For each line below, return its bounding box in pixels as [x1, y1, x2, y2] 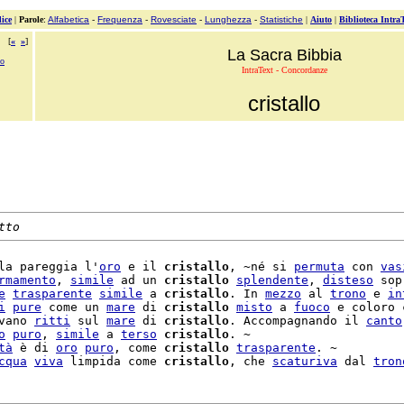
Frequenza [97, 14, 142, 24]
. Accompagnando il [229, 314, 366, 327]
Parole [19, 14, 43, 24]
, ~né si [229, 260, 294, 273]
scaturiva [272, 354, 337, 368]
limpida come [63, 354, 164, 368]
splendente [236, 273, 308, 287]
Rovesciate [151, 14, 197, 24]
